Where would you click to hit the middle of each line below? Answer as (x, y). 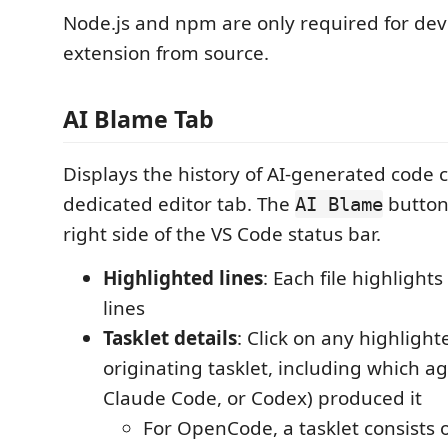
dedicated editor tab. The (179, 203)
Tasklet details (170, 337)
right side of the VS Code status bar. (222, 233)
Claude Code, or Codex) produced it (262, 397)
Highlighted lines (183, 277)
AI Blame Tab (138, 118)
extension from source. (166, 53)
